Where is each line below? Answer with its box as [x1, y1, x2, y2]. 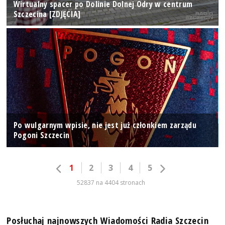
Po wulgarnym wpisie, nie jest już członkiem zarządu [13, 120, 196, 131]
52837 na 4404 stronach [76, 178, 145, 187]
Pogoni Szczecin [13, 130, 70, 141]
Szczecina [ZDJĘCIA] [13, 8, 81, 20]
